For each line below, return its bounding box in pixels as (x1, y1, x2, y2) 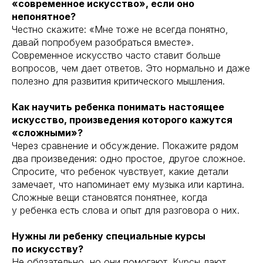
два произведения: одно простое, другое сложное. (12, 152, 245, 164)
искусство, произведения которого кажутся (12, 113, 232, 126)
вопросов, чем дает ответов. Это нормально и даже (12, 62, 250, 74)
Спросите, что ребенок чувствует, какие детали (12, 165, 228, 177)
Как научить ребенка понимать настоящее (12, 100, 224, 113)
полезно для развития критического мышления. (12, 75, 225, 87)
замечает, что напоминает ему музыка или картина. (12, 178, 244, 190)
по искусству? (12, 242, 83, 255)
